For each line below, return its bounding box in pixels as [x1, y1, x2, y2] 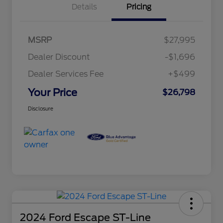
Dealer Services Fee [28, 69, 104, 79]
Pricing [126, 2, 151, 12]
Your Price [28, 87, 77, 99]
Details [71, 2, 97, 12]
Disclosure [28, 106, 53, 112]
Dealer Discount [28, 52, 90, 62]
